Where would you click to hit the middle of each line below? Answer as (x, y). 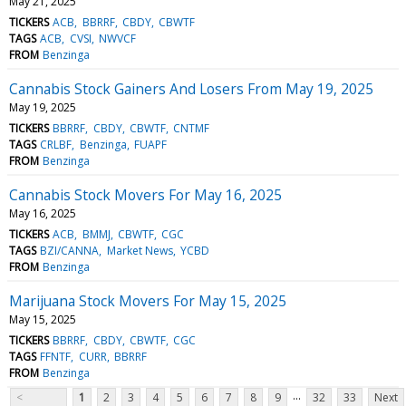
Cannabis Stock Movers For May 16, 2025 (145, 194)
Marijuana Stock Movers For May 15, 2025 (148, 300)
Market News (140, 250)
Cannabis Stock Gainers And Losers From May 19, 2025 (191, 88)
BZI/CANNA (70, 250)
